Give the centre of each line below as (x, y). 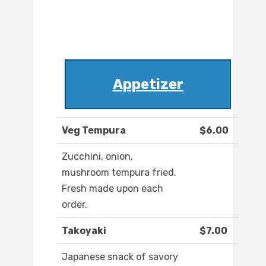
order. (75, 205)
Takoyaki (84, 231)
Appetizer (148, 85)
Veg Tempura (94, 131)
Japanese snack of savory (120, 257)
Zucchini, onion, (97, 157)
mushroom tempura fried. (119, 173)
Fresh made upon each (113, 189)
